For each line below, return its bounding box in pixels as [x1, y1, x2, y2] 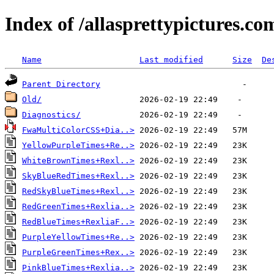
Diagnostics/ [22, 109, 81, 119]
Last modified [139, 54, 203, 64]
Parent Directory [22, 79, 100, 89]
